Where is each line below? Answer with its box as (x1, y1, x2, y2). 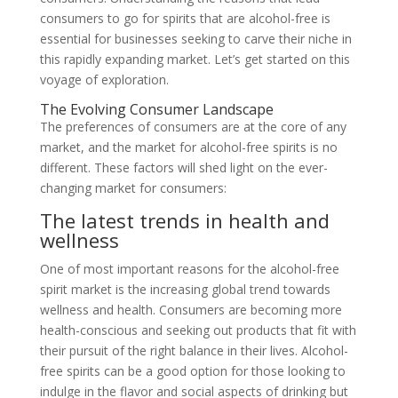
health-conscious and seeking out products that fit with (39, 322, 356, 339)
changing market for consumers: (39, 179, 227, 197)
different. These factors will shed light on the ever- (39, 159, 328, 177)
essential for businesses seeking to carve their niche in (39, 30, 352, 48)
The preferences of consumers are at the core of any (39, 118, 346, 136)
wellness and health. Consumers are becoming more (39, 301, 342, 319)
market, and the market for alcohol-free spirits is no (39, 139, 338, 156)
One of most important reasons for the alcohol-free (39, 260, 339, 278)
